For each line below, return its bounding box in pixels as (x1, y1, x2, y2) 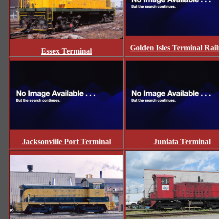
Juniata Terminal (153, 137, 211, 146)
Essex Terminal (41, 46, 92, 55)
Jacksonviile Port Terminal (22, 137, 111, 146)
